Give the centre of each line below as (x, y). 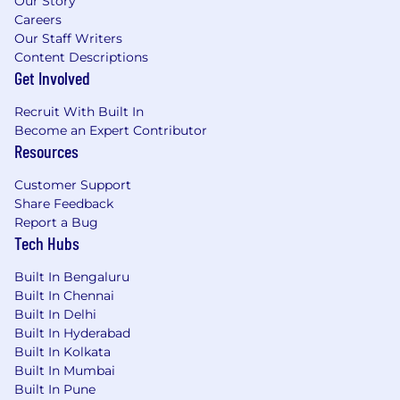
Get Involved (52, 77)
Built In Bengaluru (72, 276)
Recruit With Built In (79, 111)
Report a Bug (56, 222)
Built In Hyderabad (72, 333)
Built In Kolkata (62, 351)
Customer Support (73, 184)
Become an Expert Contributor (111, 130)
